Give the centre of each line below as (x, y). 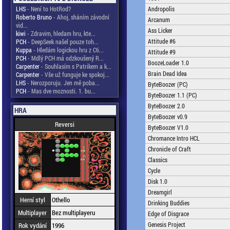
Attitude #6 (162, 41)
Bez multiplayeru (73, 213)
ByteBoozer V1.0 (168, 127)
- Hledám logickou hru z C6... (68, 50)
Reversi (64, 124)
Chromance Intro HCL (174, 138)
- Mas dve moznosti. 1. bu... (61, 91)
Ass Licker (160, 30)
